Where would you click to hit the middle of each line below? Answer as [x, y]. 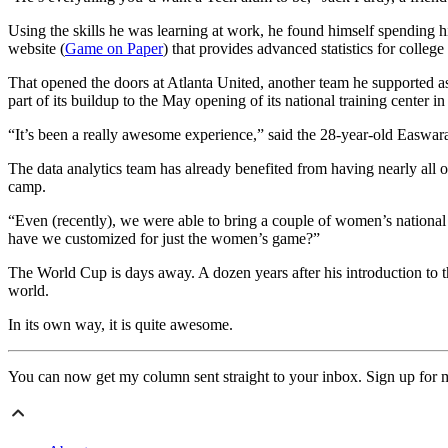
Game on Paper [114, 49]
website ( [36, 49]
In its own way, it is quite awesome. [120, 325]
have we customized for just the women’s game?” [164, 239]
